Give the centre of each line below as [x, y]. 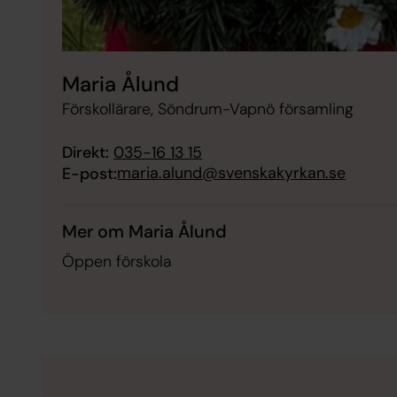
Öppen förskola [117, 261]
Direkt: [86, 152]
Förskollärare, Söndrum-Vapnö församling [208, 109]
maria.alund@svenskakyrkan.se [232, 172]
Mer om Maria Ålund [145, 231]
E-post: [90, 173]
